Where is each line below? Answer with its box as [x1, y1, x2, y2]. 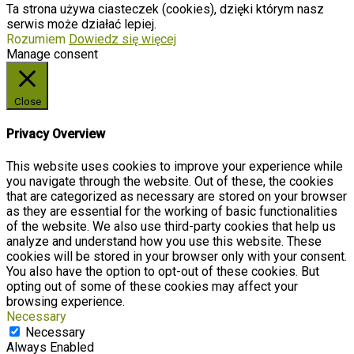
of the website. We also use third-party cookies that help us [6, 218, 336, 234]
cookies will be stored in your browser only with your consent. [6, 248, 347, 264]
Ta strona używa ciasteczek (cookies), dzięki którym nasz [6, 2, 324, 17]
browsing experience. [6, 293, 125, 309]
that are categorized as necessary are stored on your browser [6, 188, 347, 204]
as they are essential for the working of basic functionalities [6, 203, 337, 219]
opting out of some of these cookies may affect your [6, 278, 298, 294]
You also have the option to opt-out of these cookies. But [6, 263, 319, 279]
